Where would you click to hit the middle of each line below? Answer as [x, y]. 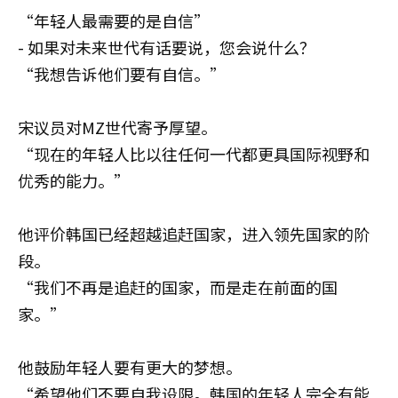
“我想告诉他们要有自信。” [122, 74]
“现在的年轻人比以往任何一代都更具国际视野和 [194, 154]
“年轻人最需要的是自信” [114, 20]
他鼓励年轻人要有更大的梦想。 [130, 367]
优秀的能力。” [74, 180]
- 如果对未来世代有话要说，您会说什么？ [167, 47]
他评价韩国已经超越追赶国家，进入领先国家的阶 [194, 234]
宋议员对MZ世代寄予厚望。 [117, 127]
